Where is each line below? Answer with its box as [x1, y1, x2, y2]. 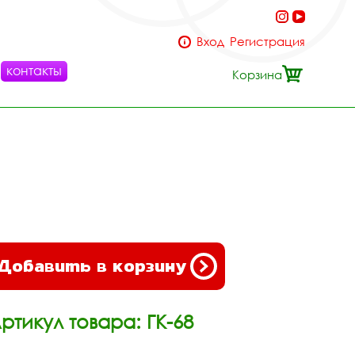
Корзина [232, 67, 282, 82]
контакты [6, 63, 62, 78]
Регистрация [230, 34, 305, 48]
